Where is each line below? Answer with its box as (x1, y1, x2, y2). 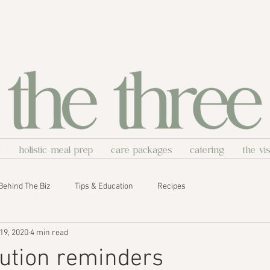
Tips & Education (75, 181, 133, 192)
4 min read (30, 227, 68, 238)
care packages (110, 142, 172, 154)
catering (189, 142, 224, 154)
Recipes (157, 181, 186, 192)
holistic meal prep (18, 142, 93, 154)
